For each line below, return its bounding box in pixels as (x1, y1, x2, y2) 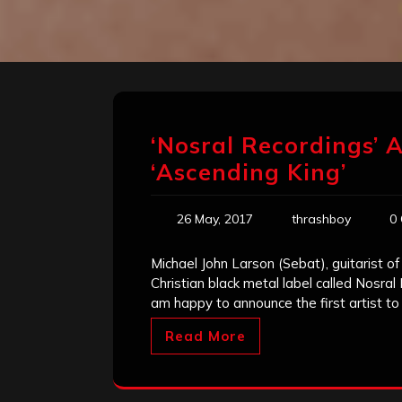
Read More (165, 328, 246, 345)
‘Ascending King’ (151, 158, 346, 187)
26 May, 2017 (177, 211, 253, 228)
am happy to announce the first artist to (151, 294, 399, 312)
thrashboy (292, 211, 351, 228)
